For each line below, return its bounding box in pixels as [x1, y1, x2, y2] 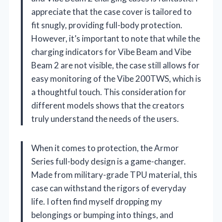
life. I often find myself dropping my [31, 196, 162, 207]
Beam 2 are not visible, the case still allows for [31, 59, 200, 70]
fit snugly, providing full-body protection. [31, 19, 182, 30]
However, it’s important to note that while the [31, 33, 200, 44]
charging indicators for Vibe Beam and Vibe [31, 46, 191, 57]
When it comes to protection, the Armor [31, 142, 179, 153]
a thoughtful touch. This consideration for [31, 86, 186, 97]
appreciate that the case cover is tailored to [31, 6, 192, 17]
